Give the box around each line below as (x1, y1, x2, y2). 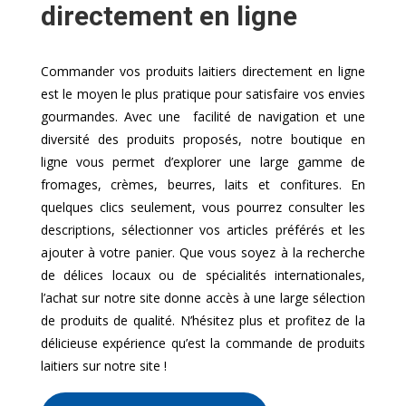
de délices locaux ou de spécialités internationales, (40, 266, 366, 284)
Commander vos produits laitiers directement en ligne (40, 62, 366, 80)
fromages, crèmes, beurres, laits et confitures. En (40, 175, 366, 193)
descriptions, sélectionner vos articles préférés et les (40, 220, 366, 238)
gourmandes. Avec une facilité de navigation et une (40, 107, 366, 125)
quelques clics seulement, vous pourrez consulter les (40, 198, 366, 216)
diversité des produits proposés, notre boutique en (40, 130, 366, 148)
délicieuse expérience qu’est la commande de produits (40, 333, 366, 352)
